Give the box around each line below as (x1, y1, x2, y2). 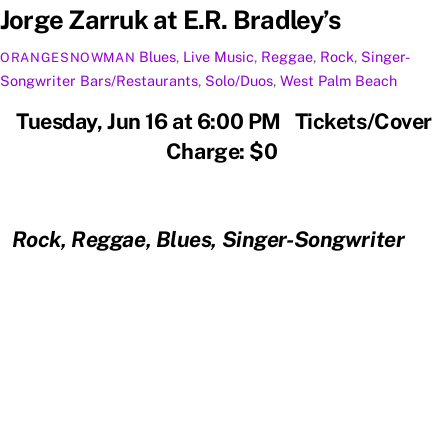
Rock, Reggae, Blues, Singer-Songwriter (11, 225, 428, 252)
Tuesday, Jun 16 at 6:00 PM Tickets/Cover (16, 108, 432, 135)
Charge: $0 (165, 138, 283, 165)
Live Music (183, 47, 255, 65)
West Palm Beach (280, 71, 397, 89)
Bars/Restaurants (80, 71, 198, 89)
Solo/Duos (205, 71, 273, 89)
